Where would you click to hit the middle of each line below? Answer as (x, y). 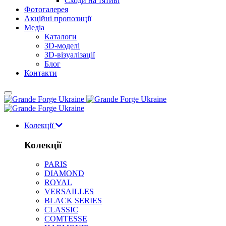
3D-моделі (62, 46)
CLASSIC (61, 210)
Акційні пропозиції (58, 18)
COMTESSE (66, 219)
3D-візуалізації (70, 55)
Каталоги (61, 37)
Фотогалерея (46, 9)
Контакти (41, 73)
